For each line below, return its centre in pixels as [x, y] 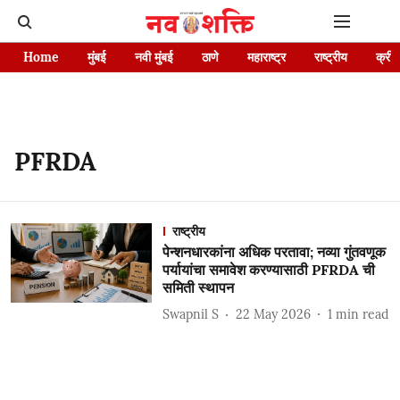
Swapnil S [190, 314]
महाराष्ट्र [267, 57]
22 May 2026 [273, 314]
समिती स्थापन [198, 287]
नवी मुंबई [154, 57]
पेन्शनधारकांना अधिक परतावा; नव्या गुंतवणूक [274, 252]
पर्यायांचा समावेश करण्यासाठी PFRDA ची [268, 270]
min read [362, 314]
